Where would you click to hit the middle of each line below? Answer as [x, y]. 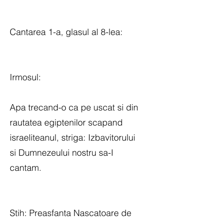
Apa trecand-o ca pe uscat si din [74, 107]
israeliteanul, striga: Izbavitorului [73, 137]
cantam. [26, 168]
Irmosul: [25, 77]
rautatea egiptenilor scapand [66, 122]
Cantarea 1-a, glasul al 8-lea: [66, 32]
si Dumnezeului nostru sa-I [62, 153]
